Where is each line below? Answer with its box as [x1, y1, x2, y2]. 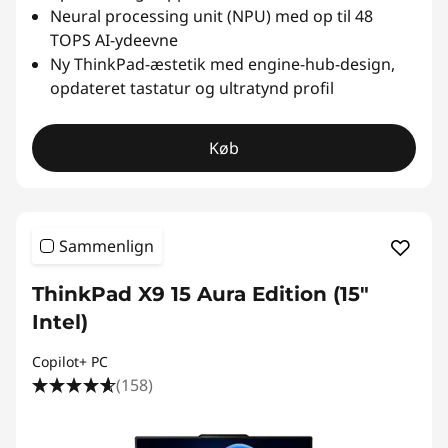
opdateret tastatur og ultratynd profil [50, 77, 334, 99]
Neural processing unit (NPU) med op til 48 [50, 5, 373, 27]
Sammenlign [59, 235, 154, 257]
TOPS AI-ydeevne [50, 29, 178, 51]
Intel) [32, 310, 88, 334]
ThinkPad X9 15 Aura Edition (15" [32, 282, 369, 306]
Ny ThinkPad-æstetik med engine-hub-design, [50, 53, 395, 75]
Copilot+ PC [32, 352, 108, 371]
